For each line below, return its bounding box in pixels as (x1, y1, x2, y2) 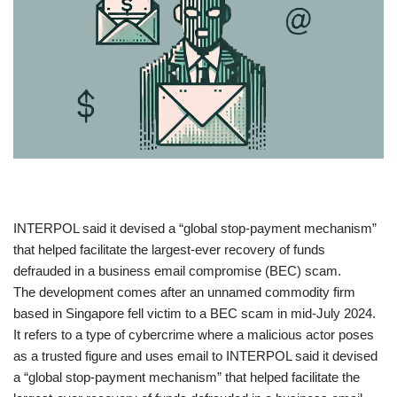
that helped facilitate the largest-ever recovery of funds (13, 242, 325, 258)
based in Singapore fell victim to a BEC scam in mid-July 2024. (13, 306, 376, 322)
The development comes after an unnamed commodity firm (13, 284, 355, 300)
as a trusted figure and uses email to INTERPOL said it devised (13, 348, 378, 364)
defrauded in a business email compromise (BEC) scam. (13, 263, 345, 279)
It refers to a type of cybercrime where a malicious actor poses (13, 327, 374, 343)
